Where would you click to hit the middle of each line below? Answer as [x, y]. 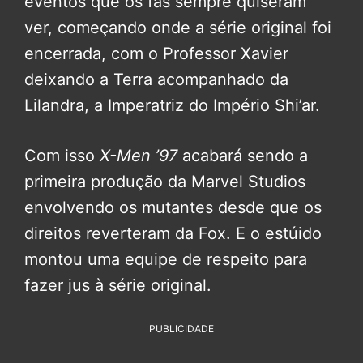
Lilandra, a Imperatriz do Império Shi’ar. [172, 105]
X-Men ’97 [139, 155]
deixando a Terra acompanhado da [156, 79]
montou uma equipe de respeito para [166, 259]
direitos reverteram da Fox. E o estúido [173, 233]
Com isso [62, 155]
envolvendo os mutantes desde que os [173, 207]
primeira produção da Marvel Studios [165, 181]
